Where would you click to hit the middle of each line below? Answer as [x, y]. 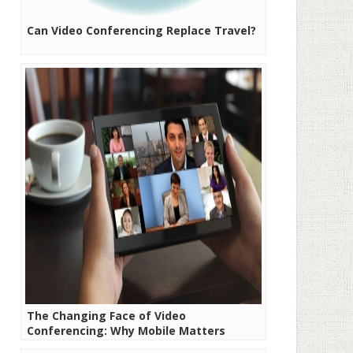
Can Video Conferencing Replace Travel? [141, 30]
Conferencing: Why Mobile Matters [126, 331]
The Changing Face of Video [106, 316]
